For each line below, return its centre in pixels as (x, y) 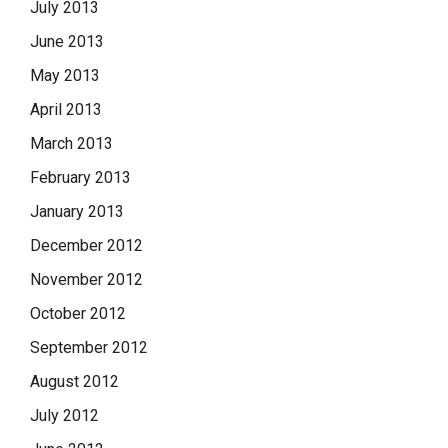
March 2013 (71, 143)
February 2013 (80, 177)
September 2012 (89, 347)
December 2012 (86, 245)
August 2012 (74, 381)
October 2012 (78, 313)
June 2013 (67, 41)
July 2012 (64, 415)
